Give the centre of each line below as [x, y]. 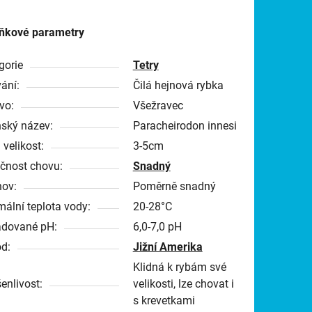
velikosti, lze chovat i [183, 283]
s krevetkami [164, 300]
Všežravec [158, 105]
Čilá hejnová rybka [178, 85]
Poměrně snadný [174, 186]
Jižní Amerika [167, 247]
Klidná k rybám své [179, 267]
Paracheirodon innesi [185, 125]
